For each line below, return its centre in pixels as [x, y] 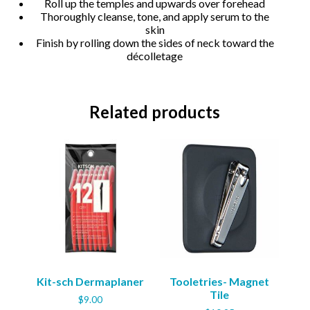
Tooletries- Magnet [220, 281]
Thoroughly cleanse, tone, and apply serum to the [155, 16]
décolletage [155, 55]
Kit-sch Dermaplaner [91, 281]
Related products [155, 111]
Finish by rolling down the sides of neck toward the [155, 42]
